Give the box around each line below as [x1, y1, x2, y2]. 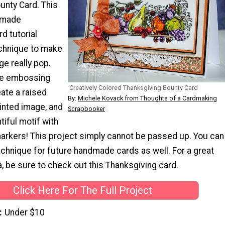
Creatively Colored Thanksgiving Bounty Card [69, 83, 198, 91]
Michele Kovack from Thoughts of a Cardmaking [78, 94, 217, 102]
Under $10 [5, 207, 45, 217]
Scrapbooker [68, 104, 105, 113]
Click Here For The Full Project [13, 184, 152, 197]
